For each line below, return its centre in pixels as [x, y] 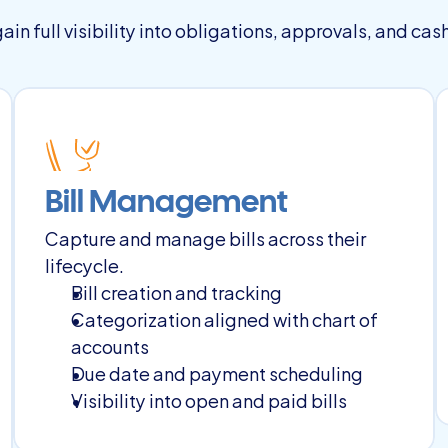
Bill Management [167, 203]
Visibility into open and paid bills [209, 399]
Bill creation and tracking [177, 291]
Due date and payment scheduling [217, 372]
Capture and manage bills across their [206, 237]
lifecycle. [85, 264]
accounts [110, 345]
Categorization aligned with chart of [225, 318]
